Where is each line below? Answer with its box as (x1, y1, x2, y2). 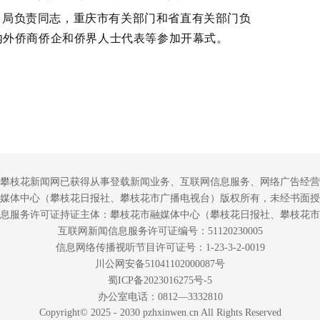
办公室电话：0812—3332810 (97, 291, 223, 302)
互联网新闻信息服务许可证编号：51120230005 (57, 226, 263, 236)
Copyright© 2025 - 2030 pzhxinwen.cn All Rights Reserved (39, 307, 281, 318)
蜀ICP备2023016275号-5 (108, 275, 212, 286)
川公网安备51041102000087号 (95, 259, 225, 269)
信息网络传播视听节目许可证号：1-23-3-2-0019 (55, 242, 265, 253)
